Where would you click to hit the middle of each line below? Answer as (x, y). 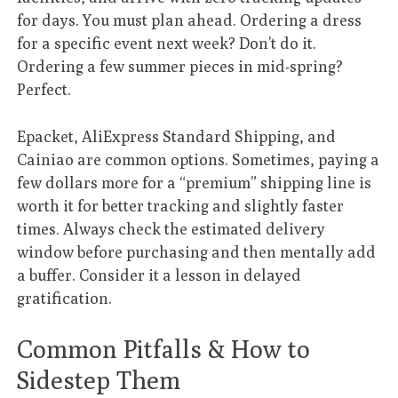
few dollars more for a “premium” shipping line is (195, 182)
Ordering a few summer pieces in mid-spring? (180, 67)
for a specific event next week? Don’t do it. (167, 44)
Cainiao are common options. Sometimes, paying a (199, 159)
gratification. (65, 298)
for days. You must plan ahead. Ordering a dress (190, 20)
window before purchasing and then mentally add (197, 251)
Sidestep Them (99, 380)
